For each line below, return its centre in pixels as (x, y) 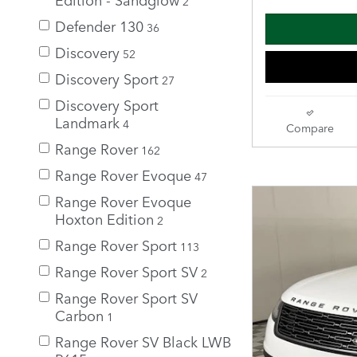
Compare (310, 127)
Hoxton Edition (104, 218)
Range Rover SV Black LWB (143, 341)
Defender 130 (99, 25)
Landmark (87, 122)
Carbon (79, 314)
